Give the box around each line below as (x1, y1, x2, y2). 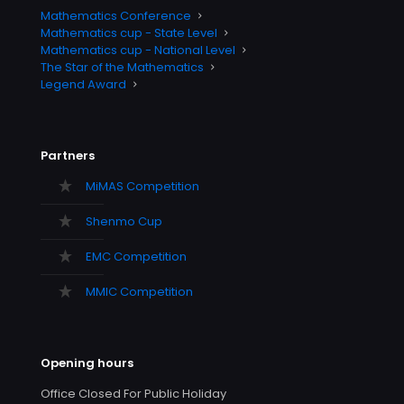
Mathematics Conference (41, 7, 191, 24)
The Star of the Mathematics (41, 59, 204, 76)
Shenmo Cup (86, 213, 162, 230)
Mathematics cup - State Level (41, 24, 217, 41)
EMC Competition (86, 248, 187, 265)
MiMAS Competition (86, 178, 199, 195)
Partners (41, 147, 95, 164)
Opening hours (41, 354, 133, 372)
